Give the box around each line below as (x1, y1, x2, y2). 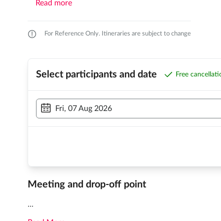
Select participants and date (36, 70, 157, 80)
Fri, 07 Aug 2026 (55, 105, 112, 113)
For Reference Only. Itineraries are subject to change (44, 31, 191, 37)
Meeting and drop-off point (28, 180, 146, 190)
